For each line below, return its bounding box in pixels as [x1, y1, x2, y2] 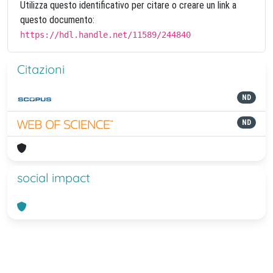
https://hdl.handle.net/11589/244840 [20, 30, 191, 40]
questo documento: [20, 14, 94, 26]
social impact [17, 170, 90, 185]
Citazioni [17, 62, 65, 77]
